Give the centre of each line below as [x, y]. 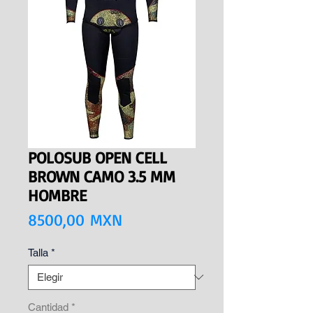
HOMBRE [57, 195]
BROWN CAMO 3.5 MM [102, 176]
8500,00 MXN [75, 219]
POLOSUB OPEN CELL [97, 157]
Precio [143, 219]
